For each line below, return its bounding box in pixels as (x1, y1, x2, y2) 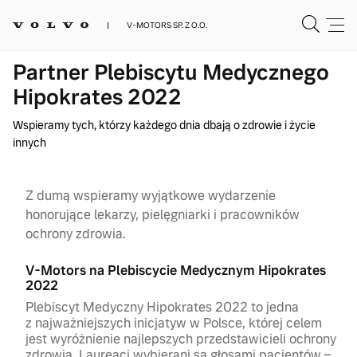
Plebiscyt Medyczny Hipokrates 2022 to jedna (25, 299, 300, 316)
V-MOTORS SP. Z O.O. (127, 19, 207, 30)
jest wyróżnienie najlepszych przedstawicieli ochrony (25, 331, 337, 347)
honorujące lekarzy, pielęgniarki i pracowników (25, 206, 300, 223)
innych (13, 135, 46, 150)
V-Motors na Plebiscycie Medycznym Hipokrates (25, 262, 327, 279)
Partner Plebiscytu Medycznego (13, 59, 329, 86)
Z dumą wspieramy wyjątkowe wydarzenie (25, 187, 277, 204)
